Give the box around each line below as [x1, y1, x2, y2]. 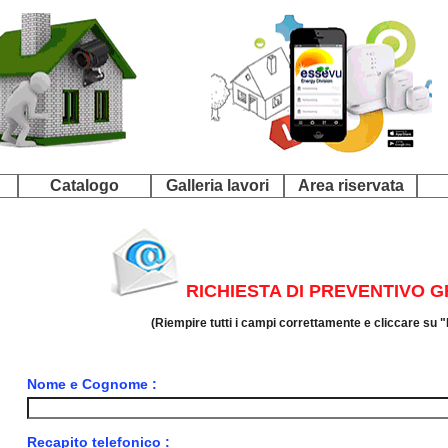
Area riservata [297, 177, 404, 194]
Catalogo [50, 177, 119, 194]
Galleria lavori [166, 177, 269, 194]
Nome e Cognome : [26, 375, 157, 392]
